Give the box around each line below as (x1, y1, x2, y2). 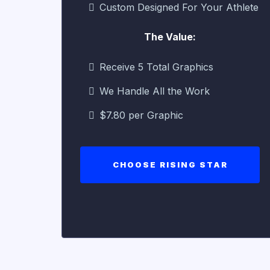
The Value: (144, 30, 196, 43)
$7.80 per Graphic (99, 108, 183, 121)
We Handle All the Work (99, 84, 210, 97)
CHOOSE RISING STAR (112, 159, 228, 169)
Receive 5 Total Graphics (99, 60, 213, 73)
